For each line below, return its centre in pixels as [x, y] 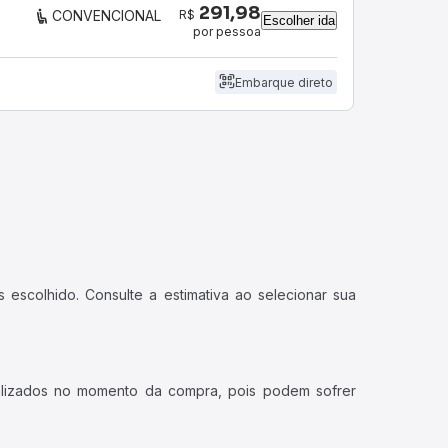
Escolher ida [299, 20]
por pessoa [227, 31]
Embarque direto [284, 82]
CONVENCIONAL [106, 15]
